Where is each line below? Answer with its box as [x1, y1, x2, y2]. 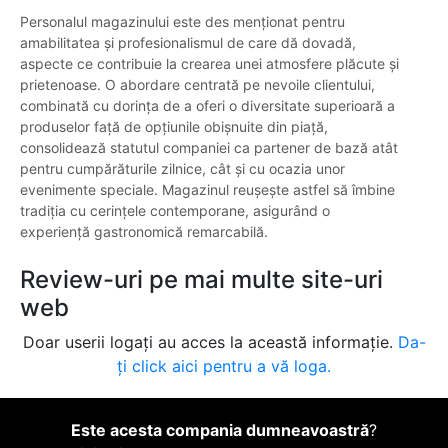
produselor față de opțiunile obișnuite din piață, [20, 118, 328, 136]
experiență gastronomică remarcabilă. [20, 223, 268, 241]
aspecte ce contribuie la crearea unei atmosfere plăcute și [20, 55, 399, 73]
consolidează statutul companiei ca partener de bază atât [20, 139, 398, 157]
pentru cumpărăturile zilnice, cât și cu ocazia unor [20, 160, 345, 178]
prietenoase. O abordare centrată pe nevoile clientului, [20, 76, 375, 94]
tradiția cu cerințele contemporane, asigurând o [20, 202, 330, 220]
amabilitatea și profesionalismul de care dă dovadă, [20, 34, 356, 52]
